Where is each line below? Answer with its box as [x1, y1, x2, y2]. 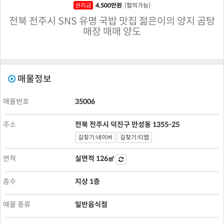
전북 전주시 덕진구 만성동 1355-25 [74, 120, 179, 129]
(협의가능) [124, 1, 150, 9]
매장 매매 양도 [83, 25, 141, 38]
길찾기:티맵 [119, 133, 149, 141]
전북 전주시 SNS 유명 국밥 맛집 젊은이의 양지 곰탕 [9, 15, 215, 28]
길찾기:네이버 [77, 133, 112, 141]
